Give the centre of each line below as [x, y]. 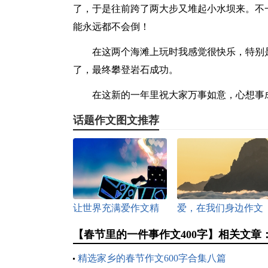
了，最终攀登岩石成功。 [126, 70]
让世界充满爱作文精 [116, 208]
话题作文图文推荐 [116, 120]
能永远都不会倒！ [111, 27]
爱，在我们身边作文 [220, 208]
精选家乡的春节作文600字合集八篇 [152, 258]
